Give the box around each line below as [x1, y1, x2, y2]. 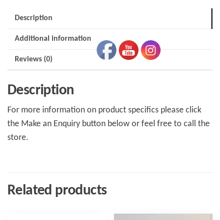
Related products [7, 183, 107, 198]
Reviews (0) [15, 55, 53, 64]
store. [7, 133, 28, 142]
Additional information [15, 35, 91, 43]
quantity [7, 22, 39, 32]
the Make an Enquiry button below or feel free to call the [7, 119, 210, 129]
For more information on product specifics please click [7, 105, 201, 115]
